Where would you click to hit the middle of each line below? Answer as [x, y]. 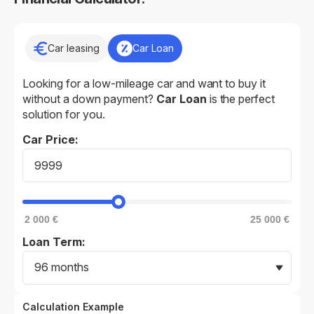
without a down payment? [89, 98]
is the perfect [241, 98]
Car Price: [50, 139]
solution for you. [64, 114]
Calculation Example [73, 306]
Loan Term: [54, 241]
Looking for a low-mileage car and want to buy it [144, 83]
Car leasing [74, 48]
